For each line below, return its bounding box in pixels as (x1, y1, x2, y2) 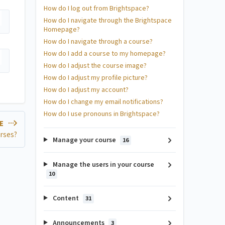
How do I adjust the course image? (44, 60, 147, 71)
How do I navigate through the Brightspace (44, 15, 172, 26)
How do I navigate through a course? (44, 36, 153, 47)
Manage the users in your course (51, 159, 154, 170)
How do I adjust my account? (44, 84, 129, 95)
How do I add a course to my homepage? (44, 48, 166, 59)
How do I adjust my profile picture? (44, 72, 148, 83)
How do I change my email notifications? (44, 96, 163, 107)
